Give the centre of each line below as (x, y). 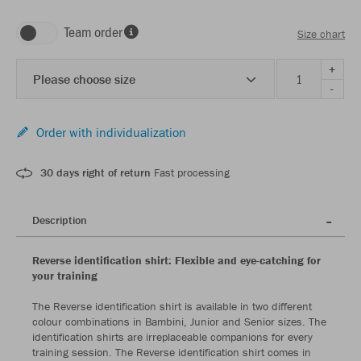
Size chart (321, 33)
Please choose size (84, 79)
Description (60, 220)
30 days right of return (95, 173)
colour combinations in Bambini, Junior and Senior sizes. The (179, 322)
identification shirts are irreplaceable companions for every (172, 337)
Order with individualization (111, 133)
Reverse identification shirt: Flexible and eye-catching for (176, 261)
